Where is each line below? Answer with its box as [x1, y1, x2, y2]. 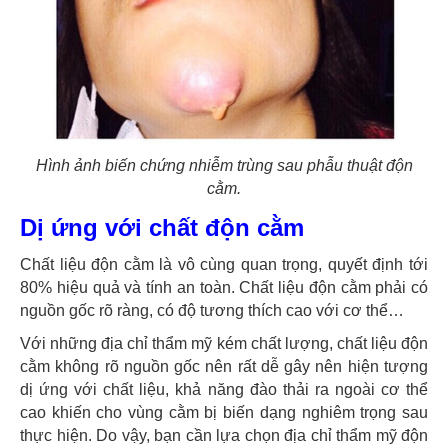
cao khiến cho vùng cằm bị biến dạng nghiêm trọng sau [20, 404, 428, 422]
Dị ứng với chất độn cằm [20, 214, 304, 242]
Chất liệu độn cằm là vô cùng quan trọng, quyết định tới [20, 256, 428, 274]
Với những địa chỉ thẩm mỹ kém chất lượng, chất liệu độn [20, 335, 428, 353]
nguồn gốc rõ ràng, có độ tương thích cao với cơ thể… [20, 302, 404, 320]
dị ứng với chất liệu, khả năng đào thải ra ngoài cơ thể [20, 381, 428, 399]
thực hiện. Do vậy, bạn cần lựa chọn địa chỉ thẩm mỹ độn [20, 427, 428, 445]
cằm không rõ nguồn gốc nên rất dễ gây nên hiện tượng [20, 358, 428, 376]
